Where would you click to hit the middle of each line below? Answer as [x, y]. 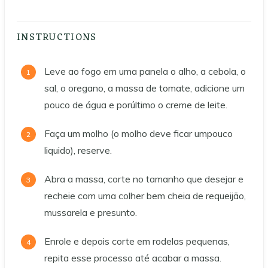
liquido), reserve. [78, 150]
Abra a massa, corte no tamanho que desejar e [144, 179]
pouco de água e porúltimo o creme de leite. [136, 105]
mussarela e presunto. [91, 213]
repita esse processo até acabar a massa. [133, 258]
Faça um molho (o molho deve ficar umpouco [138, 134]
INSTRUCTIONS [58, 38]
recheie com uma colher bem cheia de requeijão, [145, 196]
